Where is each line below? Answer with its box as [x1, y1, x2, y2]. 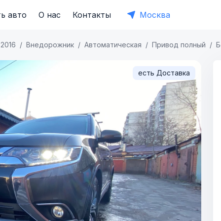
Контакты [73, 10, 111, 20]
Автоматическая [84, 40, 142, 49]
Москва [140, 10, 170, 20]
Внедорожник [26, 40, 74, 49]
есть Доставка [138, 69, 190, 77]
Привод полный [152, 40, 206, 49]
